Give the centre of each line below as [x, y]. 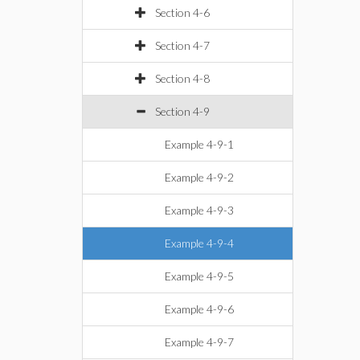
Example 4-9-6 [199, 309]
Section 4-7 [182, 45]
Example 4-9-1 [199, 144]
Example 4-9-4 [199, 243]
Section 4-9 [182, 111]
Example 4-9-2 [199, 177]
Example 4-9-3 [199, 210]
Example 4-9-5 [199, 276]
